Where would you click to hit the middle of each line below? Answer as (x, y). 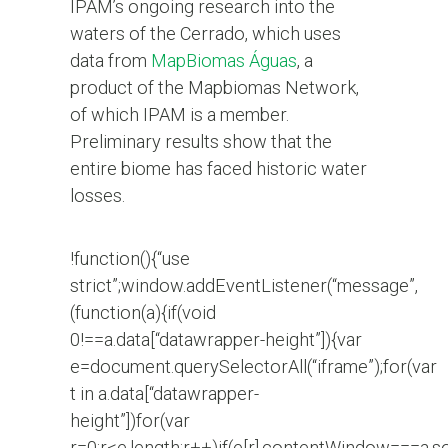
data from (110, 61)
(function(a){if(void (142, 313)
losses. (97, 196)
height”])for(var (129, 421)
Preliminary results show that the (200, 142)
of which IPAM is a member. (179, 115)
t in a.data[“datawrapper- (164, 394)
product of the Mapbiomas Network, (214, 88)
